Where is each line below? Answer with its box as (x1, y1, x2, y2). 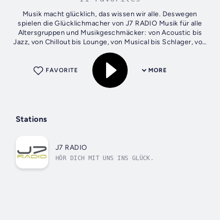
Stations (16, 114, 47, 124)
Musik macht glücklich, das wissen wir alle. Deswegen (23, 10, 197, 19)
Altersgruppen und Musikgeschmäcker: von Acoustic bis (18, 28, 202, 37)
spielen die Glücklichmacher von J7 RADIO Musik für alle (18, 19, 202, 28)
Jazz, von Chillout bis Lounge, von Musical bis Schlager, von (13, 38, 207, 47)
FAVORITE (46, 67, 78, 74)
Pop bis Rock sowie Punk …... (64, 47, 156, 56)
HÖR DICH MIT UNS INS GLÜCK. (55, 154, 154, 162)
